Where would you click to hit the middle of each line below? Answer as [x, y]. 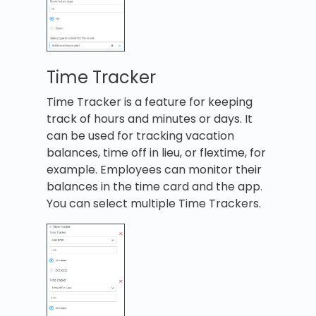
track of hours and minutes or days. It [150, 119]
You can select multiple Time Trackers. [154, 203]
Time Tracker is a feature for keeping [150, 102]
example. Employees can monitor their [154, 169]
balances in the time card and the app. [154, 186]
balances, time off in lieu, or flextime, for [156, 152]
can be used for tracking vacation [140, 135]
